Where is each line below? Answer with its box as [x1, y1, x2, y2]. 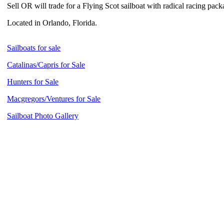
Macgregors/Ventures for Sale [7, 94, 100, 103]
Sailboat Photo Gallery [7, 111, 78, 120]
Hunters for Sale [7, 77, 58, 86]
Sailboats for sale [7, 43, 60, 52]
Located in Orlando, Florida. [7, 18, 97, 27]
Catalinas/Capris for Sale [7, 60, 85, 69]
